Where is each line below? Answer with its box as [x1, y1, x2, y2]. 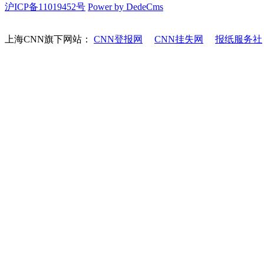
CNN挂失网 [154, 34, 203, 44]
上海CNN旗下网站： [5, 34, 94, 44]
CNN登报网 [94, 34, 143, 44]
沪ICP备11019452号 [5, 2, 85, 12]
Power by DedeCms [88, 2, 163, 12]
